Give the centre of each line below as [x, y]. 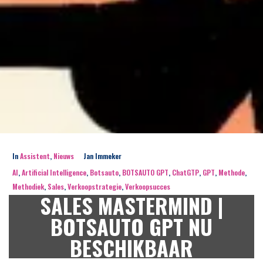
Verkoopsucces [148, 186]
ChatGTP [186, 172]
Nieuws [64, 156]
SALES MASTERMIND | [131, 205]
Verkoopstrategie [95, 186]
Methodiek [28, 186]
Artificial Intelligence [54, 172]
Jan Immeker [102, 156]
